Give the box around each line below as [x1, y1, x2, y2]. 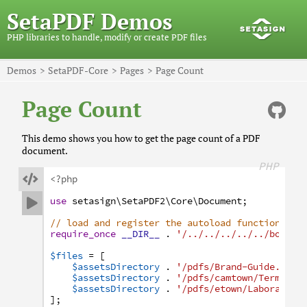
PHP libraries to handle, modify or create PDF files [7, 31, 207, 43]
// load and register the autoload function [50, 217, 280, 229]
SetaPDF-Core [48, 64, 108, 77]
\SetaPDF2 [116, 195, 165, 207]
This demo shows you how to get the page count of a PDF [22, 132, 260, 145]
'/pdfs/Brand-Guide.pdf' [176, 260, 302, 273]
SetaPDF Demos [7, 7, 172, 36]
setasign [72, 195, 116, 207]
